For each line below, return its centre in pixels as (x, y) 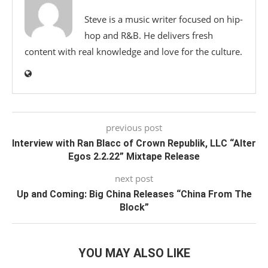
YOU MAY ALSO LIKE (134, 253)
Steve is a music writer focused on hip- (164, 19)
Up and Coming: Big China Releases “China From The (134, 194)
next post (134, 178)
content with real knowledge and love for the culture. (133, 51)
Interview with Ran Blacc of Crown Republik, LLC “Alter (134, 143)
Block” (134, 207)
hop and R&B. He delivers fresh (149, 35)
